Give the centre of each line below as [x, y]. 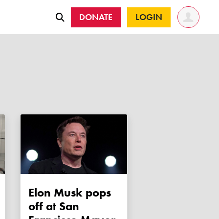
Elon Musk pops [70, 193]
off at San [54, 206]
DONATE [96, 17]
